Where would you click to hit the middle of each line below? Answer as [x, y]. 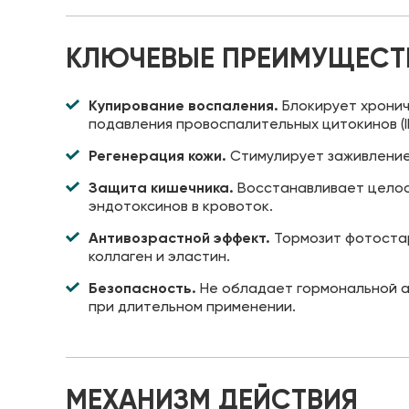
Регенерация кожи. [157, 155]
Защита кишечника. [161, 187]
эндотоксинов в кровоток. [181, 205]
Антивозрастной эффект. [179, 237]
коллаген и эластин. [159, 256]
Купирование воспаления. [184, 105]
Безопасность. [142, 288]
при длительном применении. [192, 306]
